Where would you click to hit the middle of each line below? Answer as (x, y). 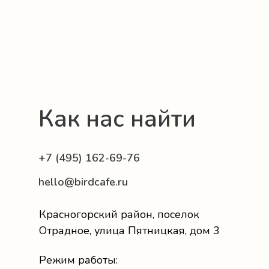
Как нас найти (117, 119)
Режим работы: (78, 260)
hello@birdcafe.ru (83, 182)
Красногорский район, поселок (119, 214)
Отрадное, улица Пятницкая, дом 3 (129, 230)
